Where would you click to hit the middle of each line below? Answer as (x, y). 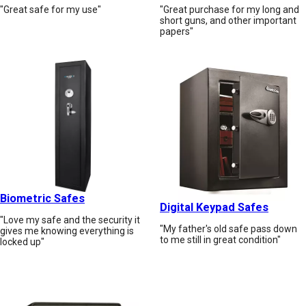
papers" (177, 32)
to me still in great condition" (220, 240)
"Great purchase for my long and (229, 10)
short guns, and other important (228, 21)
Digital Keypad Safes (214, 208)
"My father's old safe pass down (228, 229)
